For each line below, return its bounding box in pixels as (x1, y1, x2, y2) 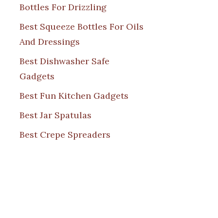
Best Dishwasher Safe (19, 55, 109, 67)
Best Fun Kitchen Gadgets (19, 90, 128, 101)
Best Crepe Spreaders (19, 128, 110, 140)
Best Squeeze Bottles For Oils (19, 20, 144, 32)
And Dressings (19, 36, 80, 47)
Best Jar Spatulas (19, 109, 91, 121)
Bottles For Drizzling (19, 1, 107, 13)
